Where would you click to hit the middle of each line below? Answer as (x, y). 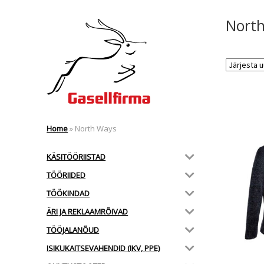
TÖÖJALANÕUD (73, 230)
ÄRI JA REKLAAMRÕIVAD (88, 211)
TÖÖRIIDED (66, 175)
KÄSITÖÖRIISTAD (76, 156)
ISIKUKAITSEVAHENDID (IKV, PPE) (103, 248)
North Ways (95, 129)
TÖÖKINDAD (68, 193)
